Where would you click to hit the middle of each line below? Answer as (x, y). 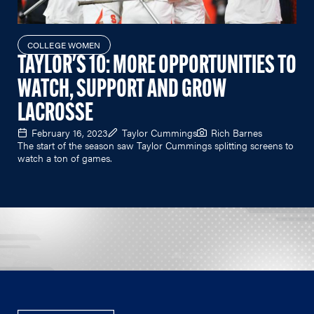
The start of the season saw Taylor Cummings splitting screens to (156, 145)
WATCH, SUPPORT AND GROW (122, 90)
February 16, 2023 (70, 132)
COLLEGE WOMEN (64, 45)
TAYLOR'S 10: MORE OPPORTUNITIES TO (157, 66)
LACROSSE (55, 114)
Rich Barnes (237, 132)
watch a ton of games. (65, 157)
